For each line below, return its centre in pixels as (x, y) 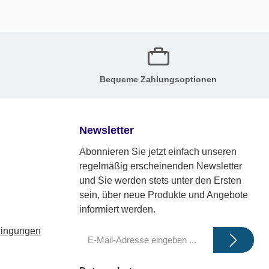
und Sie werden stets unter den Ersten (160, 180)
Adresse (97, 258)
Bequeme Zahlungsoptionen (158, 79)
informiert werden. (117, 209)
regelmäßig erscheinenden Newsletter (161, 166)
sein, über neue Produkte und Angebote (164, 195)
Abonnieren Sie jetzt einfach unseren (158, 152)
